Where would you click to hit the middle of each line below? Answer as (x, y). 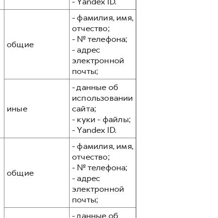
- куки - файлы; (101, 119)
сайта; (84, 109)
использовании (103, 98)
